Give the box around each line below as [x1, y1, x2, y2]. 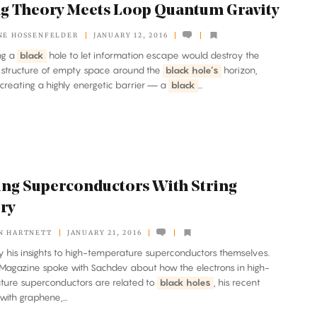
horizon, [221, 64, 258, 76]
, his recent [213, 276, 260, 288]
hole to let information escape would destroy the [46, 50, 260, 62]
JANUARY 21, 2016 [67, 228, 142, 236]
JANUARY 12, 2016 [93, 30, 168, 39]
